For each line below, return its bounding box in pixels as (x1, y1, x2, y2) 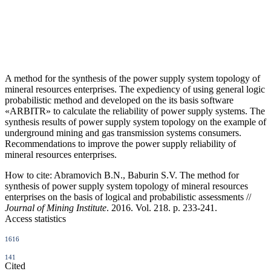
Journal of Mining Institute (5, 202, 106, 213)
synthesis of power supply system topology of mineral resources (5, 180, 248, 191)
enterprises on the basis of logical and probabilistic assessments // (5, 191, 251, 202)
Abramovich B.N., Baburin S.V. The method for (52, 169, 239, 180)
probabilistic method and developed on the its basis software (5, 94, 233, 105)
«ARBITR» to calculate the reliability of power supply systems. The (5, 105, 265, 116)
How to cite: (5, 169, 52, 180)
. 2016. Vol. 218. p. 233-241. (106, 202, 217, 213)
